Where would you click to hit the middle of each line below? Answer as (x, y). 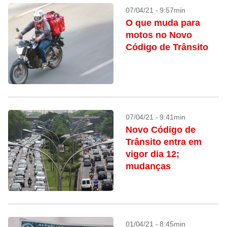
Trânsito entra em (164, 142)
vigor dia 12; (153, 154)
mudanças (148, 166)
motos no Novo (159, 35)
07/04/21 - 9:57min (156, 10)
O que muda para (163, 23)
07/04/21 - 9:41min (156, 117)
